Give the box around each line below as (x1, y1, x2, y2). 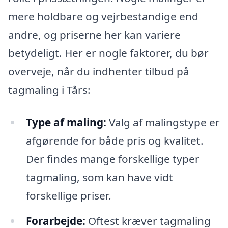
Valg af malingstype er (106, 115, 220, 129)
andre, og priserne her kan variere (8, 27, 181, 42)
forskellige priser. (25, 188, 111, 203)
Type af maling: (25, 115, 106, 129)
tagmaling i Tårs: (8, 82, 91, 97)
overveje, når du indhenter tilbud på (8, 64, 189, 79)
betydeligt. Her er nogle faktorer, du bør (8, 46, 209, 61)
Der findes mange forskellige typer (25, 151, 199, 166)
